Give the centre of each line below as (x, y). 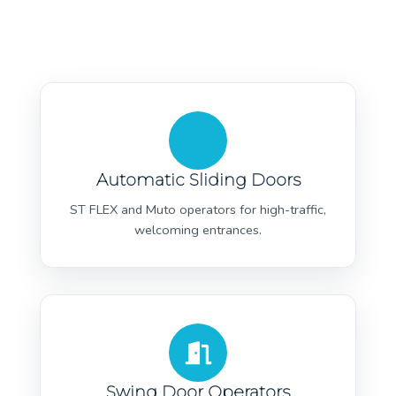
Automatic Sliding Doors (198, 179)
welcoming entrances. (198, 229)
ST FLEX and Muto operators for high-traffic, (198, 209)
